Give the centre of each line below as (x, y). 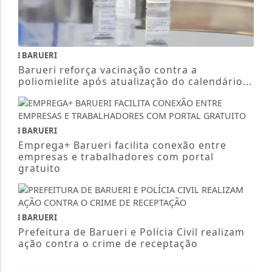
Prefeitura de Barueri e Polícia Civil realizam (131, 232)
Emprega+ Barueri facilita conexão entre (122, 145)
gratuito (39, 168)
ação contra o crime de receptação (108, 243)
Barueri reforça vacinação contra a (107, 70)
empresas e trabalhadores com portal (116, 156)
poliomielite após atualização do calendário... (135, 81)
